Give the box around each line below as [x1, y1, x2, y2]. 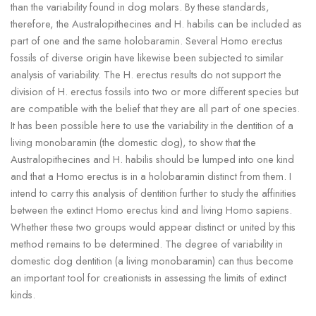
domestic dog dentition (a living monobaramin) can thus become [10, 253, 293, 268]
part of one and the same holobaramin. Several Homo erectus [10, 32, 283, 48]
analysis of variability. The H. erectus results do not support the [10, 66, 281, 82]
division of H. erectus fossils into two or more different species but [10, 83, 298, 99]
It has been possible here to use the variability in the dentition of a [10, 117, 293, 133]
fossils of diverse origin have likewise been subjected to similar [10, 49, 284, 65]
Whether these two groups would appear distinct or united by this [10, 219, 296, 234]
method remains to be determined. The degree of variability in [10, 236, 283, 251]
